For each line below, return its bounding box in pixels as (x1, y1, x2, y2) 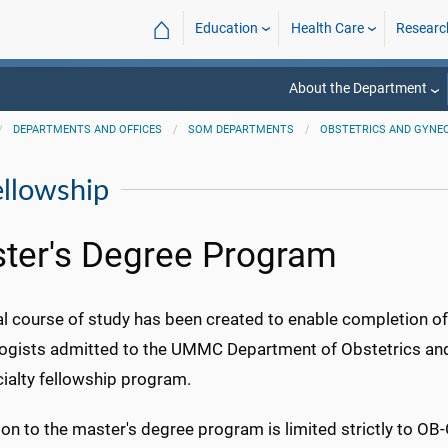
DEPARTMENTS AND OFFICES (13, 123, 163, 136)
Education (195, 20, 259, 37)
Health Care (290, 20, 364, 37)
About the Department (288, 80, 427, 97)
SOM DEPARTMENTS (188, 123, 295, 136)
